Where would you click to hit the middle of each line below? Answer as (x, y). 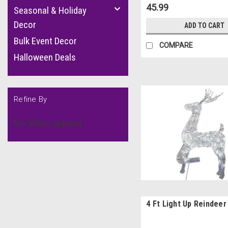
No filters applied (48, 123)
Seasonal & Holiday (50, 10)
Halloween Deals (45, 57)
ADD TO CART (205, 25)
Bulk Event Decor (45, 41)
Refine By (31, 99)
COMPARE (176, 45)
